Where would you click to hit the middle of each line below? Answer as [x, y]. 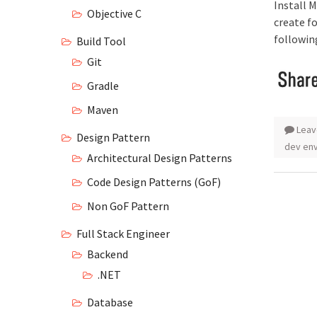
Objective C [114, 13]
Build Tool [101, 41]
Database [110, 302]
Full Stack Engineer [123, 234]
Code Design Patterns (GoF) [154, 182]
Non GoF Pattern [128, 206]
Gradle [103, 86]
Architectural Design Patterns [160, 158]
